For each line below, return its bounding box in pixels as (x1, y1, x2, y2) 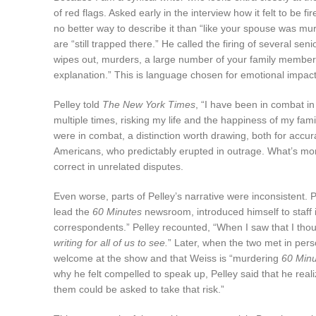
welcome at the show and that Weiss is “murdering (54, 252, 281, 264)
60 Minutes (92, 205, 142, 217)
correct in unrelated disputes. (54, 160, 183, 172)
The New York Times (102, 98, 195, 110)
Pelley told (54, 98, 102, 110)
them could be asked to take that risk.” (54, 283, 224, 295)
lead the (54, 205, 92, 217)
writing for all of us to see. (54, 236, 168, 248)
